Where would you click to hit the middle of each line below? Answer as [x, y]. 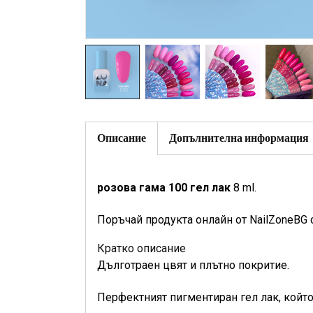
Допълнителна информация [239, 138]
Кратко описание [141, 248]
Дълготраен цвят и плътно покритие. [193, 265]
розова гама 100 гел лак [164, 188]
